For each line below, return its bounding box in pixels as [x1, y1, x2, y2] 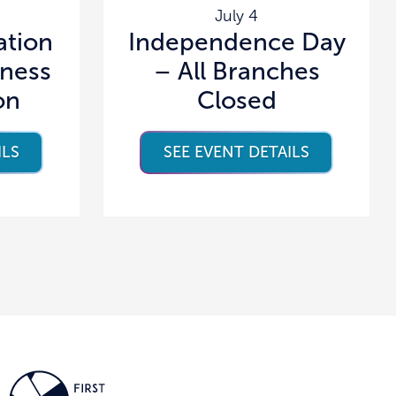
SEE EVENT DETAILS [164, 142, 310, 161]
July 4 [215, 6, 259, 25]
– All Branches [153, 57, 320, 85]
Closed [196, 86, 277, 114]
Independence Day [127, 27, 346, 56]
